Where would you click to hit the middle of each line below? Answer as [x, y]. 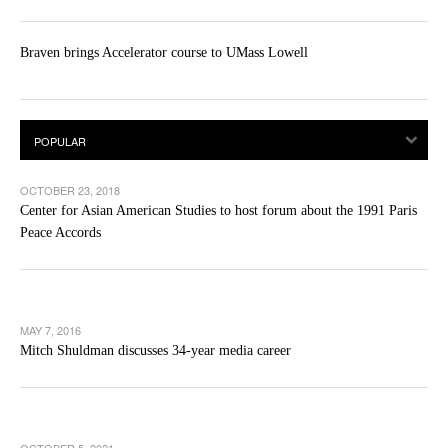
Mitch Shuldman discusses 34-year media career [155, 351]
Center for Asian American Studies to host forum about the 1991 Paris [218, 211]
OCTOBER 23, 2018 [70, 190]
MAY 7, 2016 [50, 330]
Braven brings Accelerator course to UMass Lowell [164, 53]
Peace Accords [60, 233]
